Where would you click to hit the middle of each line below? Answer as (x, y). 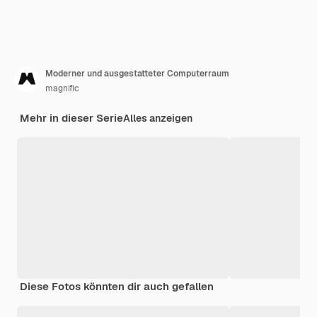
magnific (62, 88)
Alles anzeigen (158, 118)
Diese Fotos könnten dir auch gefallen (117, 286)
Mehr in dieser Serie (71, 117)
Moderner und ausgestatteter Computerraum (137, 73)
